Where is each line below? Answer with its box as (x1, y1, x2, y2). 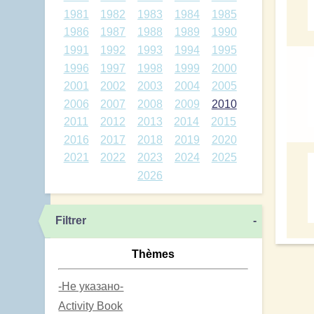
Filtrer (55, 214, 86, 226)
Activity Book (58, 299, 123, 312)
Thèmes (132, 247, 175, 260)
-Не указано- (58, 280, 124, 292)
